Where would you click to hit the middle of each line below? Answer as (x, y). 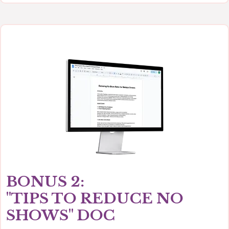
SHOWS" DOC (61, 216)
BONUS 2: (45, 182)
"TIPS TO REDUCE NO (95, 199)
